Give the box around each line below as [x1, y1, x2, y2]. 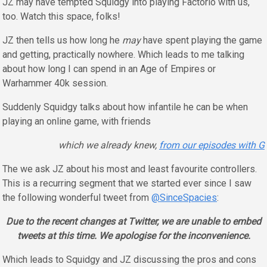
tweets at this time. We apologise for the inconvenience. [17, 230, 250, 242]
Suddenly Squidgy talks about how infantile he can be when [2, 101, 248, 113]
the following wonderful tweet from [2, 192, 151, 204]
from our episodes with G [159, 139, 265, 151]
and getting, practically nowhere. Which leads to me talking [2, 49, 244, 61]
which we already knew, [58, 139, 159, 151]
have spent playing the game [141, 35, 262, 46]
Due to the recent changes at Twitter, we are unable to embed [6, 216, 261, 228]
